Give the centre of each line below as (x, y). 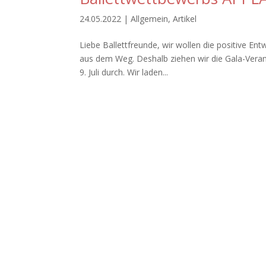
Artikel (185, 18)
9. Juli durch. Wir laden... (124, 72)
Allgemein (150, 18)
